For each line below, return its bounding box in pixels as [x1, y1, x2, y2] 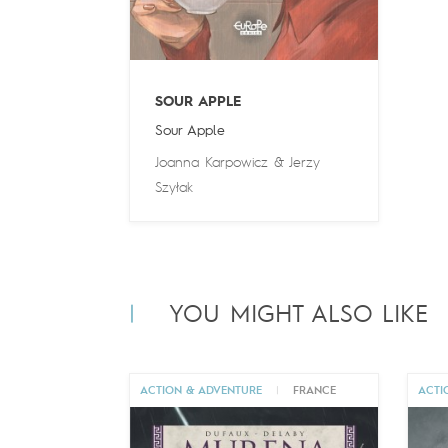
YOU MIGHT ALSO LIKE [168, 303, 428, 328]
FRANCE [292, 385, 336, 397]
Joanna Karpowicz [154, 155, 268, 170]
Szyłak [154, 180, 193, 195]
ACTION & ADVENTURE [139, 385, 262, 397]
